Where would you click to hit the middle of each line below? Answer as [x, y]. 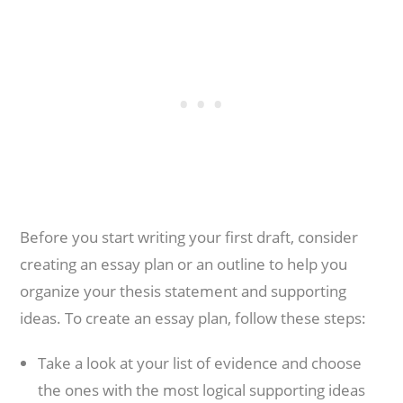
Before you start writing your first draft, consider [189, 237]
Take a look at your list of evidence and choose [200, 363]
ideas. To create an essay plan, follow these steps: [193, 318]
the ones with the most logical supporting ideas [202, 390]
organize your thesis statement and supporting [184, 291]
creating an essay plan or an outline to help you [184, 264]
